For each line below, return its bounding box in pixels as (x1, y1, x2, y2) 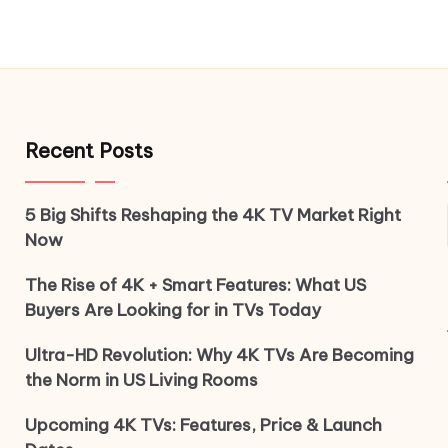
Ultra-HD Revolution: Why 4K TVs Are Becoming (24, 344, 414, 366)
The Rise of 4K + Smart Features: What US (24, 274, 366, 296)
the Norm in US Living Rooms (24, 369, 258, 391)
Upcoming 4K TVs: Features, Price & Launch (24, 414, 382, 436)
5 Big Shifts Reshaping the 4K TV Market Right (24, 204, 401, 226)
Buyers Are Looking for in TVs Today (24, 299, 321, 321)
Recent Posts (24, 138, 153, 163)
